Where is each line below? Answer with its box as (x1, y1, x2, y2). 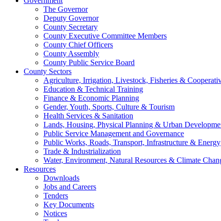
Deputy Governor (43, 13, 99, 22)
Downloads (43, 173, 79, 182)
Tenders (43, 191, 68, 200)
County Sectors (24, 67, 72, 75)
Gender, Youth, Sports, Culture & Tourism (43, 102, 175, 111)
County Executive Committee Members (43, 31, 167, 40)
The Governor (43, 4, 88, 13)
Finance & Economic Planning (43, 93, 139, 102)
